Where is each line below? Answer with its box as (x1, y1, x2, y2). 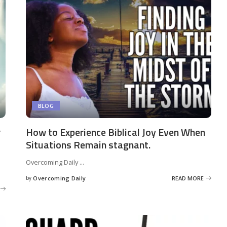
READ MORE (172, 174, 204, 182)
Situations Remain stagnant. (25, 137, 150, 153)
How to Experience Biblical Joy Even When (25, 124, 205, 140)
